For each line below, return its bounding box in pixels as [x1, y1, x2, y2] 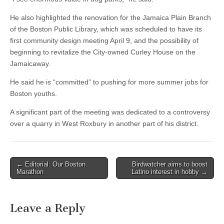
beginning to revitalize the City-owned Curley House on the [10, 48, 195, 56]
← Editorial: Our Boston [16, 160, 85, 168]
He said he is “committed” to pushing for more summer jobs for [10, 78, 208, 86]
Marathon [16, 168, 43, 175]
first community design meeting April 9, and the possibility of [10, 36, 198, 44]
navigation [9, 171, 55, 181]
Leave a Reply [10, 201, 85, 215]
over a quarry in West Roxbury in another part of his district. [10, 119, 198, 127]
